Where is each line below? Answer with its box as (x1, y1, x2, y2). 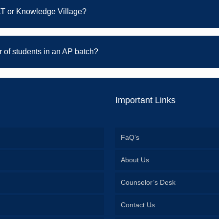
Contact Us (121, 201, 155, 209)
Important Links (115, 95, 176, 105)
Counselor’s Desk (121, 178, 176, 186)
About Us (121, 156, 150, 164)
